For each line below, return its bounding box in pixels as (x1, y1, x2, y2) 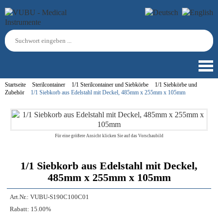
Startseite (5, 81, 26, 88)
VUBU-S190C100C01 (30, 194, 89, 200)
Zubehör (5, 89, 24, 96)
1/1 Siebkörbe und (155, 81, 197, 88)
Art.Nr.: (10, 194, 29, 200)
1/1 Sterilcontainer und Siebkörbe (72, 81, 148, 88)
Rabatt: (10, 206, 29, 213)
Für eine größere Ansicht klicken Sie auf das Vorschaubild (54, 133, 163, 138)
